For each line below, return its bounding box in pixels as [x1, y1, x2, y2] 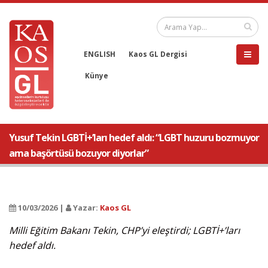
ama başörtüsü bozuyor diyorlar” [9, 147, 148, 160]
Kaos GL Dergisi [129, 49, 187, 59]
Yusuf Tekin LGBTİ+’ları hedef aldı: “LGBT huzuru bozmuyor [9, 131, 259, 144]
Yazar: [71, 202, 100, 213]
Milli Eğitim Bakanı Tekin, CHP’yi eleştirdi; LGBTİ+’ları [9, 224, 240, 237]
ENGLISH [84, 49, 115, 59]
